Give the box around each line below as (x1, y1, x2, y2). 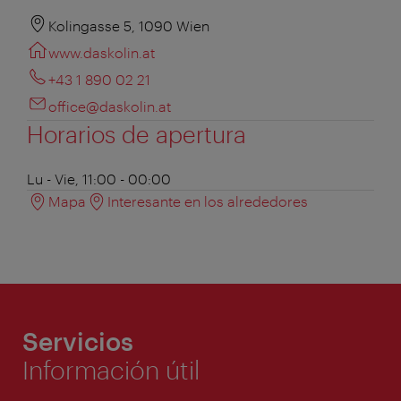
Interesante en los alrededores (107, 192, 308, 209)
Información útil (22, 354, 200, 384)
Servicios (22, 326, 133, 355)
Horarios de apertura (27, 119, 246, 148)
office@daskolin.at (48, 97, 171, 115)
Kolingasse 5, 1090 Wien (48, 16, 209, 34)
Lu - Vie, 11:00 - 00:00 (27, 169, 171, 187)
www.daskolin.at (48, 43, 155, 61)
